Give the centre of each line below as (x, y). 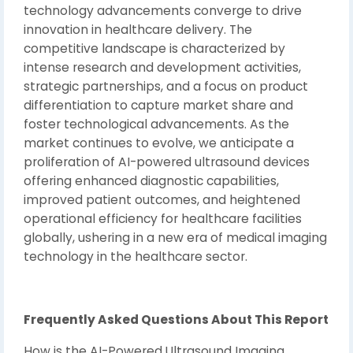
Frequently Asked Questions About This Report (176, 319)
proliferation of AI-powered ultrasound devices (167, 162)
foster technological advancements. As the (156, 124)
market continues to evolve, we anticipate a (159, 143)
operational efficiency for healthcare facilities (163, 218)
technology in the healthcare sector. (136, 256)
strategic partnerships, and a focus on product (166, 86)
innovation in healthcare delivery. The (138, 29)
